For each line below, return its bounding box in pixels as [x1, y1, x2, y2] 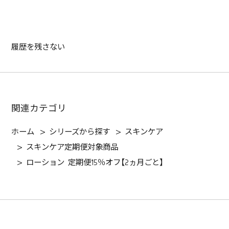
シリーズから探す [49, 128, 110, 136]
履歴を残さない [11, 43, 65, 52]
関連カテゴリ [11, 104, 67, 114]
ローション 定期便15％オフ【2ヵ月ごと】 [26, 159, 164, 167]
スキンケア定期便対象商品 [26, 144, 119, 152]
